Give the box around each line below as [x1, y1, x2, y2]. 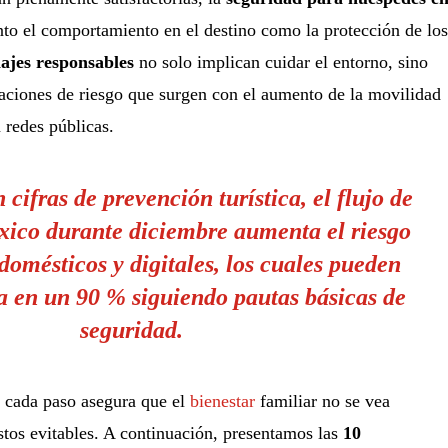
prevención [103, 184, 214, 211]
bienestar [189, 390, 255, 411]
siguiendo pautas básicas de [126, 283, 407, 310]
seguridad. [80, 316, 184, 343]
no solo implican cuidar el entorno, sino [133, 51, 428, 72]
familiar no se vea [254, 390, 390, 411]
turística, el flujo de [213, 184, 414, 211]
